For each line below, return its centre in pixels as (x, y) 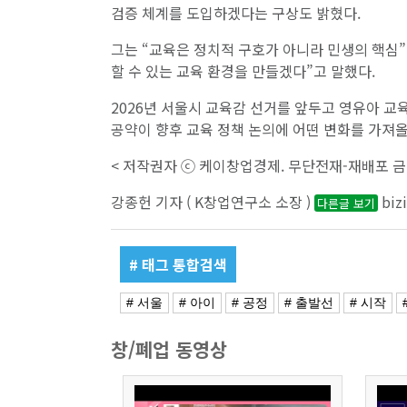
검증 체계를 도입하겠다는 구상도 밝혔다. (236, 13)
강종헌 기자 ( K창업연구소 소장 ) (213, 202)
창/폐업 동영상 (169, 349)
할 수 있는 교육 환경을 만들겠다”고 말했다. (243, 71)
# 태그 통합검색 (178, 265)
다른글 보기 (346, 203)
